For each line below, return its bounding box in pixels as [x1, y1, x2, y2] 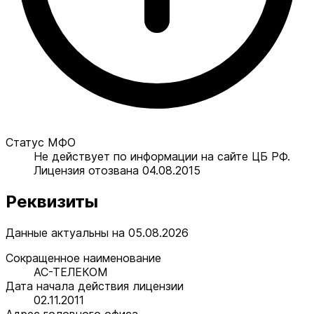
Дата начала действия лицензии [6, 278, 184, 293]
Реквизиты [6, 191, 98, 212]
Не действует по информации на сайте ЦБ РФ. [34, 149, 290, 163]
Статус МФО [6, 135, 76, 149]
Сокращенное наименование [6, 250, 161, 265]
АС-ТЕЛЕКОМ [34, 264, 108, 279]
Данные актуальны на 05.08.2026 [6, 225, 189, 240]
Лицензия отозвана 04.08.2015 [34, 163, 200, 177]
